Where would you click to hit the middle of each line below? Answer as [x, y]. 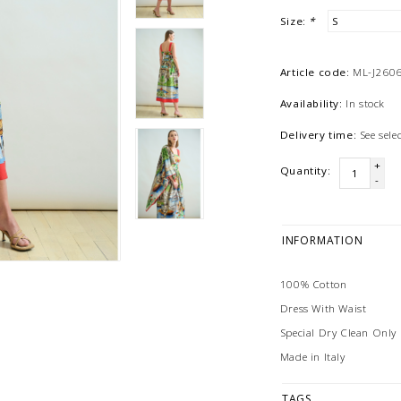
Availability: [311, 104]
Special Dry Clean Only [338, 332]
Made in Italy [312, 356]
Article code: [315, 73]
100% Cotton [313, 284]
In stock [366, 104]
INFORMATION [322, 241]
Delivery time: [318, 135]
